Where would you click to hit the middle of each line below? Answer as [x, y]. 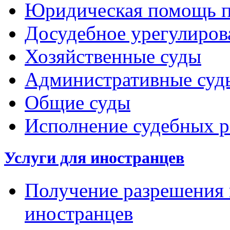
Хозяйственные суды [113, 56]
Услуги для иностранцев [94, 158]
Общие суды [78, 103]
